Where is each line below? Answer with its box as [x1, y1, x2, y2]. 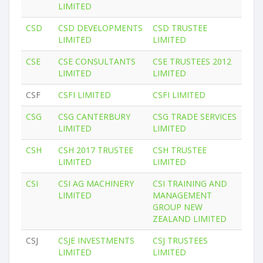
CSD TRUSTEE [153, 22, 207, 33]
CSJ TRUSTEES [153, 235, 208, 246]
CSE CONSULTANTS [58, 56, 136, 67]
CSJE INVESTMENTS [58, 235, 134, 246]
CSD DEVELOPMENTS [58, 22, 143, 33]
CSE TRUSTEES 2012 [153, 56, 231, 67]
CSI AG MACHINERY [58, 178, 134, 189]
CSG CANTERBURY [58, 111, 130, 122]
